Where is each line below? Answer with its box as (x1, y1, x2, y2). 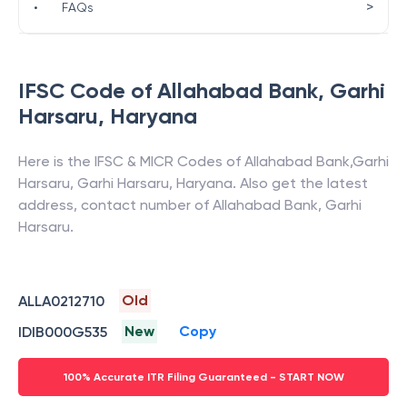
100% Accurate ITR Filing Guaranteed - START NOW (63, 371, 344, 383)
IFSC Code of (18, 77, 157, 104)
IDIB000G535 (18, 323, 107, 341)
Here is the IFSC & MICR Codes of (18, 153, 244, 170)
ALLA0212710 (18, 292, 104, 310)
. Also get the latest (233, 174, 368, 192)
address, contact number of (18, 196, 213, 213)
